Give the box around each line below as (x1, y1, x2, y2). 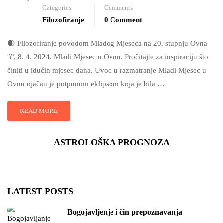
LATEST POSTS (7, 186, 73, 196)
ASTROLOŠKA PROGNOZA (53, 137, 170, 147)
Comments (104, 4, 133, 11)
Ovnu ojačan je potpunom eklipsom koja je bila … (7, 80, 165, 88)
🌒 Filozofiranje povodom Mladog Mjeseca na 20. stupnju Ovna (7, 39, 207, 47)
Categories (42, 4, 71, 11)
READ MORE (20, 107, 58, 114)
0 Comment (104, 16, 142, 24)
